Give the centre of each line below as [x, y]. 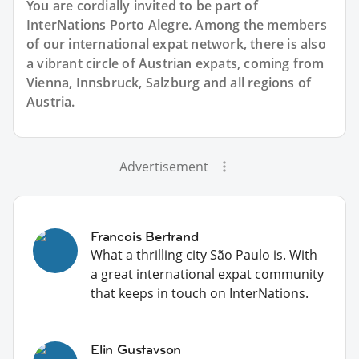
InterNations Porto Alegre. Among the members [177, 24]
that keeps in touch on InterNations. [200, 293]
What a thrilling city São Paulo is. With [204, 254]
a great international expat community [207, 274]
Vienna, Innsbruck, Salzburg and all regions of [169, 82]
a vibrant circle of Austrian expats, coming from [175, 63]
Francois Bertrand [145, 236]
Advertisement [163, 166]
